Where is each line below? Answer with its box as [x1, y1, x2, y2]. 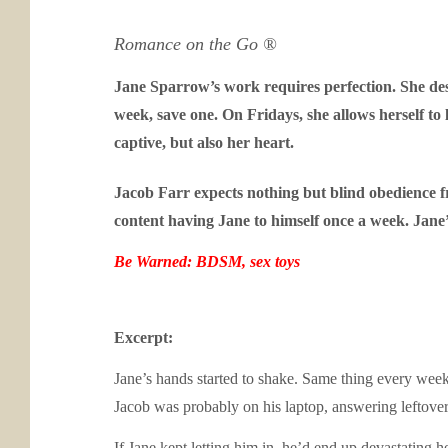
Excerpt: [114, 329, 173, 346]
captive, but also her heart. [114, 134, 294, 151]
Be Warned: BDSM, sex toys [114, 253, 300, 270]
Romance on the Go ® [114, 34, 277, 54]
